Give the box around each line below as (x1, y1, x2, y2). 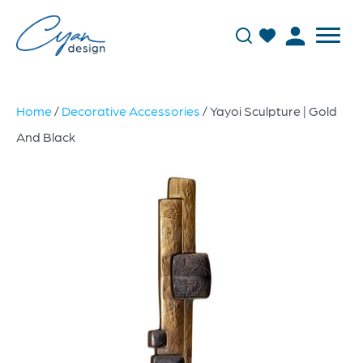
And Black (16, 129, 75, 144)
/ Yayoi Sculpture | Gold (200, 103, 337, 118)
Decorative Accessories (62, 103, 200, 118)
